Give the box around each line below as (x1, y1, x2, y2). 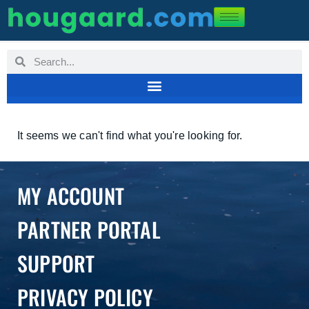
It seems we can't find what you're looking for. (17, 130, 243, 141)
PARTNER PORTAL (17, 214, 161, 245)
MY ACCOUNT (17, 180, 124, 211)
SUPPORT (17, 248, 95, 279)
